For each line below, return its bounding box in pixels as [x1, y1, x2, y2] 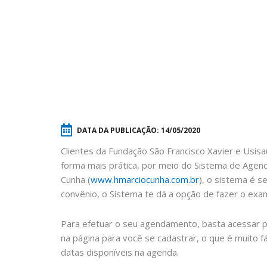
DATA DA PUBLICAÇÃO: [77, 125, 161, 135]
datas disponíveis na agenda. [61, 246, 179, 259]
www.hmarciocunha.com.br [91, 173, 199, 185]
